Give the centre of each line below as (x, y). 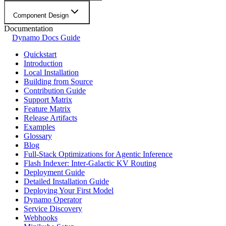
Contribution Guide (55, 91)
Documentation (29, 29)
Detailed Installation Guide (66, 182)
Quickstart (40, 54)
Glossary (38, 136)
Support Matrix (48, 100)
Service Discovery (53, 209)
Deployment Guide (54, 173)
